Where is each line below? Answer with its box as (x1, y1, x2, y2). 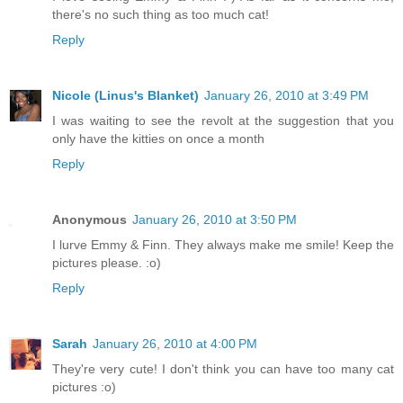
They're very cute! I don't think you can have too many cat (52, 362, 394, 377)
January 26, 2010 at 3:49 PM (204, 88, 369, 103)
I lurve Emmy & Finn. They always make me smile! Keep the (52, 237, 394, 253)
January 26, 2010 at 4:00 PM (93, 336, 257, 352)
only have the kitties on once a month (52, 131, 264, 147)
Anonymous (52, 212, 127, 228)
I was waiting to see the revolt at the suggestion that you (52, 113, 394, 129)
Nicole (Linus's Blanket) (52, 88, 199, 103)
